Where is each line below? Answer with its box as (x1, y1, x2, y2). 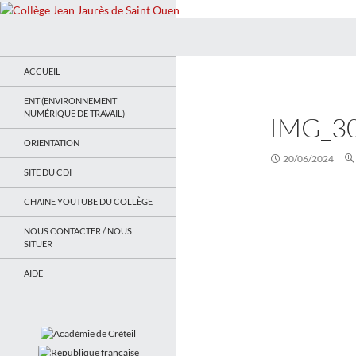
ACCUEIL (24, 65, 60, 76)
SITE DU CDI (24, 166, 72, 177)
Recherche (3, 18, 56, 33)
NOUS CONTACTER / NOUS (24, 225, 132, 236)
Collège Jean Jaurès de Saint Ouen (24, 28, 238, 46)
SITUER (24, 238, 52, 249)
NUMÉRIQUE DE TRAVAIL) (24, 107, 125, 118)
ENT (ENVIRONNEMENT (24, 95, 117, 106)
